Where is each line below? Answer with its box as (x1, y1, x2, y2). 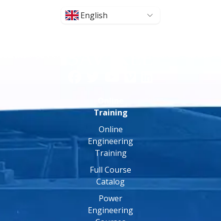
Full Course (90, 164, 131, 175)
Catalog (96, 176, 125, 187)
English (80, 10, 108, 21)
